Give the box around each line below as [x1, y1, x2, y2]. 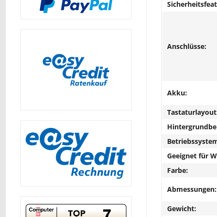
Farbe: [167, 165, 188, 175]
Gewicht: [167, 203, 196, 213]
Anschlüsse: [167, 41, 206, 51]
